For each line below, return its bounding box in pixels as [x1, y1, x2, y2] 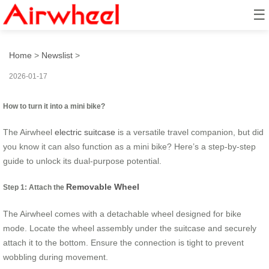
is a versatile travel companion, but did [115, 127, 264, 137]
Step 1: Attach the [3, 183, 66, 192]
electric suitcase [55, 127, 115, 137]
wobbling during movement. [3, 252, 108, 262]
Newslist [41, 50, 73, 60]
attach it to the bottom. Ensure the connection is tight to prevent [3, 237, 244, 247]
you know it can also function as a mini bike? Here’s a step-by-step [3, 141, 256, 151]
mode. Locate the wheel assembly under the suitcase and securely [3, 223, 256, 233]
